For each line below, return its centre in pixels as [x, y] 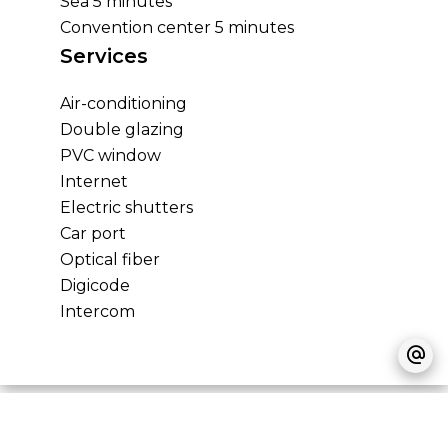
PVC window [110, 156]
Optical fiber [110, 260]
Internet [94, 182]
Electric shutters [126, 208]
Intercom [97, 312]
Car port [93, 234]
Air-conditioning [123, 104]
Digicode [95, 286]
